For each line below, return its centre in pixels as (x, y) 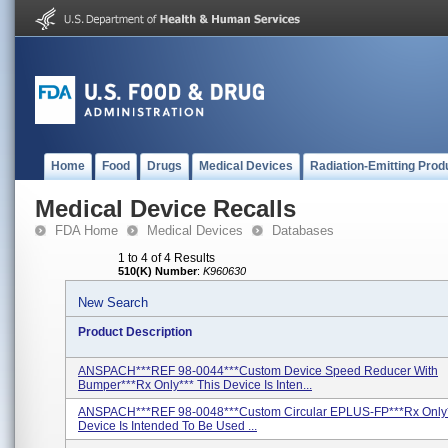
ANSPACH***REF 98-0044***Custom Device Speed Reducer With (258, 371)
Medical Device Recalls (165, 208)
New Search (113, 302)
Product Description (135, 332)
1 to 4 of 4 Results (166, 258)
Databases (303, 230)
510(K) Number (157, 271)
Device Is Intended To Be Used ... (167, 426)
